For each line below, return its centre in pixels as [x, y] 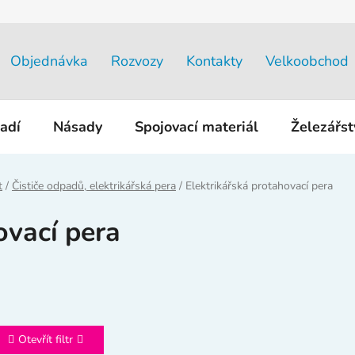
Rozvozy [137, 61]
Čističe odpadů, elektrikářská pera [94, 186]
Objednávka [49, 61]
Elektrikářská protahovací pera [259, 186]
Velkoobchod [307, 61]
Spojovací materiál [197, 126]
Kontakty [214, 61]
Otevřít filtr [46, 339]
